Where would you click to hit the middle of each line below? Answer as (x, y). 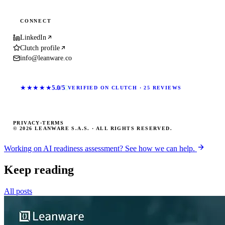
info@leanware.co (46, 58)
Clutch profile (40, 48)
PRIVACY (27, 123)
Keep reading (39, 170)
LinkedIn (33, 38)
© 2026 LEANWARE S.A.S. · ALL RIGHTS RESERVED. (93, 128)
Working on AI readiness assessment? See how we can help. (100, 148)
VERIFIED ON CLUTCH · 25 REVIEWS (125, 88)
